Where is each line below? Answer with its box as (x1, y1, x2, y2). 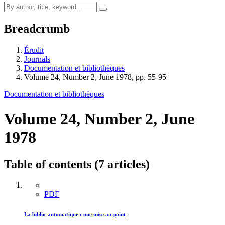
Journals (24, 54, 50, 63)
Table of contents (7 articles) (4, 157, 150, 171)
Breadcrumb (4, 22, 70, 35)
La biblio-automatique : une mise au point (24, 211, 126, 218)
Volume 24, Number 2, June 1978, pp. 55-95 (24, 72, 166, 81)
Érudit (24, 45, 44, 54)
